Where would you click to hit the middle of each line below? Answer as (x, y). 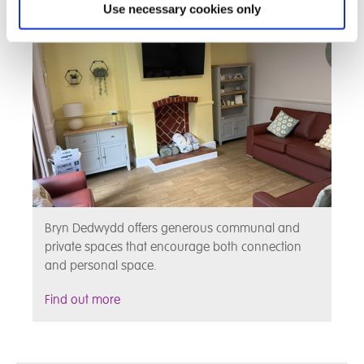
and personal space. (101, 265)
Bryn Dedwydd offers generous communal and (172, 228)
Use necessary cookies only (182, 9)
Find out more (82, 299)
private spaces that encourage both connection (173, 247)
